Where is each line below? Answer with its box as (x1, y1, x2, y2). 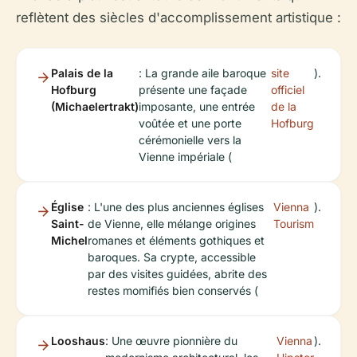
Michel (51, 233, 88, 247)
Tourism (273, 216, 314, 230)
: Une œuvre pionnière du (105, 333, 237, 347)
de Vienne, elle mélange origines (88, 216, 256, 230)
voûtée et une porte (139, 116, 241, 130)
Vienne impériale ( (139, 149, 232, 163)
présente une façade (139, 82, 247, 96)
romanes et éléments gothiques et (88, 233, 265, 247)
